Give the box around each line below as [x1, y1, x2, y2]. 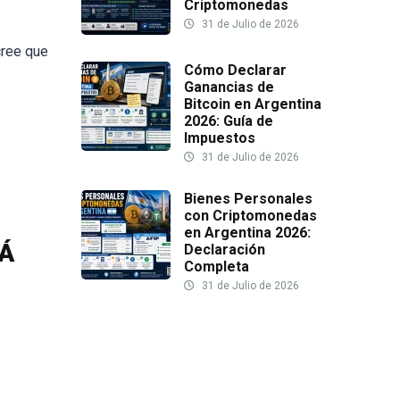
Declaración [184, 241, 265, 259]
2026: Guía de [184, 112, 273, 130]
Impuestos [184, 129, 255, 147]
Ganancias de [184, 79, 274, 96]
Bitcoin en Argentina [184, 96, 321, 113]
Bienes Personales [184, 190, 312, 208]
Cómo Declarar [184, 62, 287, 79]
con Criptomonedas [184, 207, 317, 225]
